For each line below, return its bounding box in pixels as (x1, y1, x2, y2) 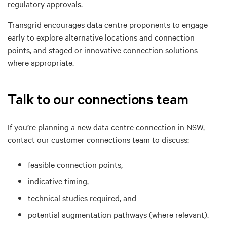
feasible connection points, (28, 158, 123, 170)
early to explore (8, 31, 65, 43)
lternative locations (69, 31, 139, 43)
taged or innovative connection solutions (52, 44, 198, 55)
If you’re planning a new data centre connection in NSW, (8, 121, 205, 132)
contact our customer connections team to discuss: (8, 133, 189, 145)
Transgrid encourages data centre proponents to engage (8, 18, 208, 30)
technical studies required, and (28, 192, 136, 203)
